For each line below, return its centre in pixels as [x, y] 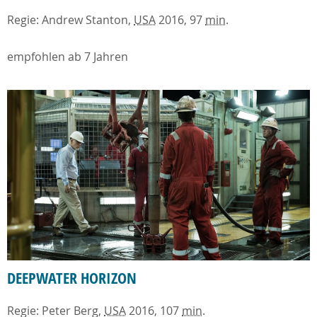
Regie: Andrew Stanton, [70, 20]
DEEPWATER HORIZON [72, 278]
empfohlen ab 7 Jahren [68, 57]
